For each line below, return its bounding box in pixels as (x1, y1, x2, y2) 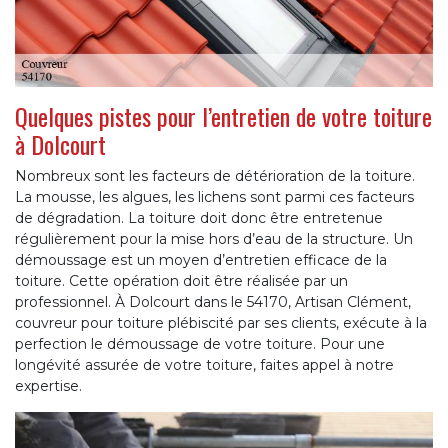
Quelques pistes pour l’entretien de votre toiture (15, 98, 432, 135)
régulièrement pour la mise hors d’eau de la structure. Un (15, 230, 413, 249)
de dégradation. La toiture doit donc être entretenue (15, 209, 383, 228)
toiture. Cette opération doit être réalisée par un (15, 272, 348, 291)
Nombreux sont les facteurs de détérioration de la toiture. (15, 167, 415, 186)
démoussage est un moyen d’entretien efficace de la (15, 251, 387, 270)
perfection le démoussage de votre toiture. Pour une (15, 335, 385, 354)
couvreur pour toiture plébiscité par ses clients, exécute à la (15, 314, 427, 333)
